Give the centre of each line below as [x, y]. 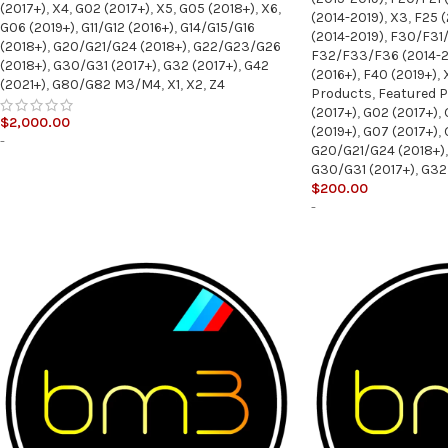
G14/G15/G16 [217, 28]
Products [341, 93]
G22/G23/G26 [237, 47]
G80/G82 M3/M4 [106, 85]
